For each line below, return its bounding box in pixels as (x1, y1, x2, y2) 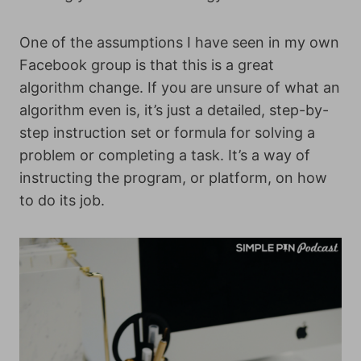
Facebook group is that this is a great (19, 56, 274, 73)
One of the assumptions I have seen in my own (19, 34, 339, 51)
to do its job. (19, 192, 105, 209)
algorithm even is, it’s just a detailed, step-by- (19, 102, 329, 118)
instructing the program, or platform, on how (19, 169, 327, 186)
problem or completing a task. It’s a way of (19, 147, 310, 164)
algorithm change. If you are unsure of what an (19, 79, 340, 96)
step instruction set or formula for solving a (19, 124, 315, 141)
